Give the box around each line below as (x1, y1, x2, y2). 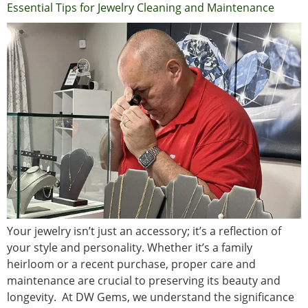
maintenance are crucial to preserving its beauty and (7, 272, 280, 288)
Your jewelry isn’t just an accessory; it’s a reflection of (7, 223, 281, 239)
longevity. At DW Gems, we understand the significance (7, 289, 294, 305)
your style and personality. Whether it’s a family (7, 239, 252, 255)
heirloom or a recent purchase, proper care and (7, 256, 256, 272)
